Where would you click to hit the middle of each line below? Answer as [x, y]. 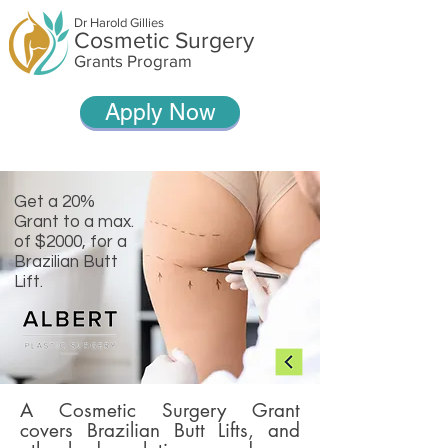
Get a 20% [54, 202]
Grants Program [133, 60]
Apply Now [160, 112]
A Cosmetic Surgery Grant [160, 410]
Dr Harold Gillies [119, 22]
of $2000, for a [70, 242]
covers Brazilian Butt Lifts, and [160, 430]
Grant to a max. [74, 222]
